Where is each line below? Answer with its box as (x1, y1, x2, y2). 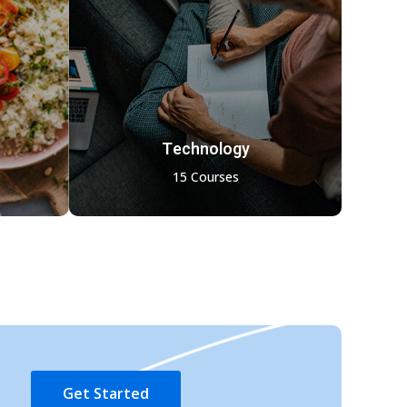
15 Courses (172, 167, 239, 185)
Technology (161, 136, 250, 162)
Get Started (63, 383, 149, 403)
